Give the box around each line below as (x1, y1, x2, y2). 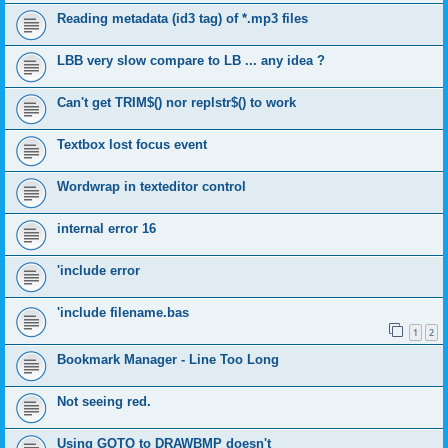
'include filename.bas (57, 305, 189, 320)
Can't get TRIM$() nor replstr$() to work (57, 95, 296, 110)
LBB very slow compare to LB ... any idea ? (57, 53, 325, 68)
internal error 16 (57, 221, 156, 236)
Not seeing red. (57, 393, 151, 409)
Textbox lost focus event (57, 137, 207, 152)
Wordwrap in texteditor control (57, 179, 246, 194)
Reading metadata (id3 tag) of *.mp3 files (57, 11, 308, 26)
